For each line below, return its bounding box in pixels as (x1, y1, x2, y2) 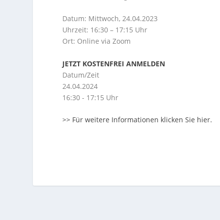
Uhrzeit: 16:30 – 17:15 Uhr (62, 25, 148, 35)
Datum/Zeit (62, 70, 100, 80)
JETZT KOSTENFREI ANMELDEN (62, 58, 165, 68)
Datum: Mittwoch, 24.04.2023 (62, 14, 158, 24)
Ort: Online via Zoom (62, 36, 131, 46)
